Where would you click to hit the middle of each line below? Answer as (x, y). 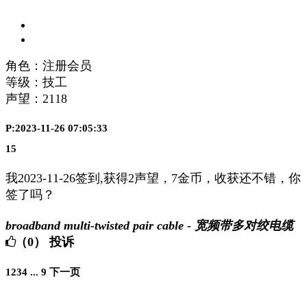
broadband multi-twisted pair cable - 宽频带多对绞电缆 (149, 226)
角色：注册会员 (49, 66)
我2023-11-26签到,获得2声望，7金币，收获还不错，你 (153, 179)
